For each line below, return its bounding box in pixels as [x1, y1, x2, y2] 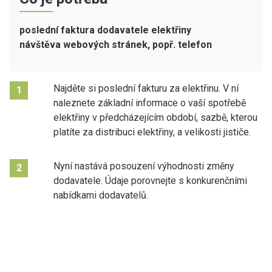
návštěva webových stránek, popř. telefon [19, 38, 212, 50]
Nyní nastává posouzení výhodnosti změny [53, 160, 234, 172]
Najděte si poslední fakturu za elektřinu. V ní [53, 82, 239, 94]
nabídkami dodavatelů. [53, 189, 151, 201]
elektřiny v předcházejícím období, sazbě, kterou [53, 111, 257, 123]
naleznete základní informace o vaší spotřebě [53, 97, 246, 109]
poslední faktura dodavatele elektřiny [19, 24, 191, 36]
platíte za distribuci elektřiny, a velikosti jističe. [53, 126, 251, 138]
